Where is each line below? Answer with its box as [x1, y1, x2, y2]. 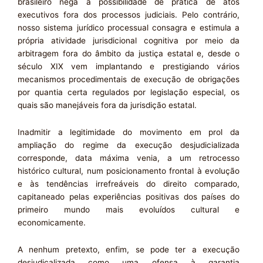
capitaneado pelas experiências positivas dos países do [18, 191, 240, 201]
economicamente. [18, 217, 86, 227]
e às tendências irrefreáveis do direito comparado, [18, 178, 240, 188]
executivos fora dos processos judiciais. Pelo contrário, [18, 9, 240, 19]
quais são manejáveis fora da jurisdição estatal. [18, 100, 197, 110]
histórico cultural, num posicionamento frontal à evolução [18, 166, 240, 176]
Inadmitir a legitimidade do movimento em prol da [18, 127, 240, 137]
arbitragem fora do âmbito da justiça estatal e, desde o [18, 48, 240, 58]
